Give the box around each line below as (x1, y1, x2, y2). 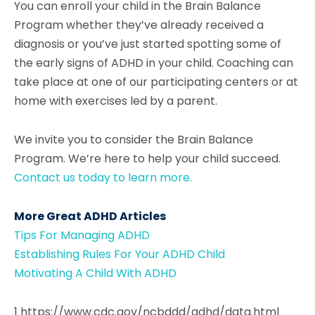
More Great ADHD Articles (14, 207, 166, 224)
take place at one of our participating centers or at (14, 73, 298, 90)
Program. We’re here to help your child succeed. (14, 150, 281, 167)
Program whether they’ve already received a (14, 16, 264, 33)
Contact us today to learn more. (14, 169, 192, 186)
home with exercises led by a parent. (14, 92, 217, 109)
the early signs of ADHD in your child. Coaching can (14, 54, 293, 71)
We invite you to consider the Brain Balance (14, 131, 253, 148)
